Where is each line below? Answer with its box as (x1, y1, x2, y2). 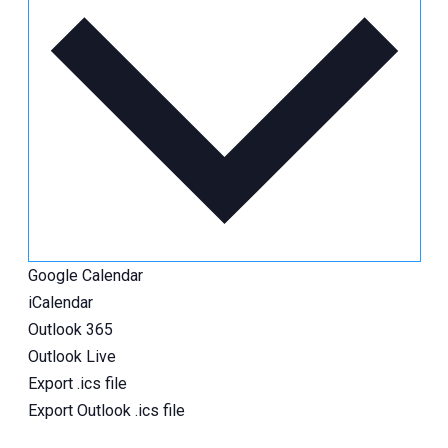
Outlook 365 (27, 320, 113, 340)
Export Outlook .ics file (27, 401, 185, 421)
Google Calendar (27, 266, 143, 286)
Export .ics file (27, 374, 127, 394)
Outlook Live (27, 347, 116, 367)
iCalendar (27, 293, 93, 313)
